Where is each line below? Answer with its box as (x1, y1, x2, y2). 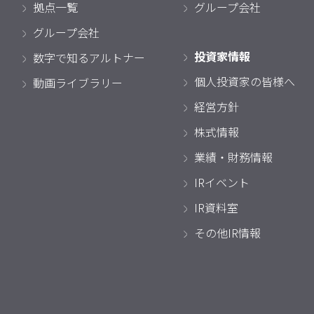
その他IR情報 (194, 224, 261, 241)
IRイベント (194, 174, 250, 191)
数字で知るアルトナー (33, 49, 145, 66)
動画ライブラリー (33, 74, 123, 91)
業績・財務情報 (194, 149, 273, 165)
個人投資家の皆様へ (194, 73, 295, 90)
